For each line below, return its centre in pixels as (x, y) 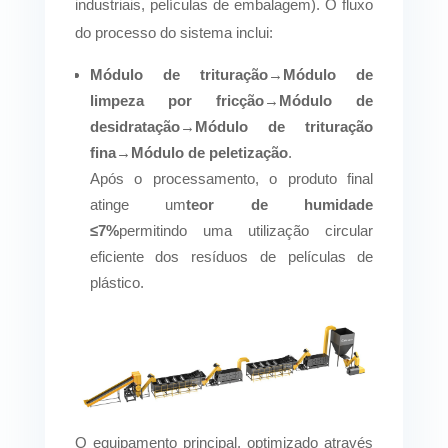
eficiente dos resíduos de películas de (231, 256)
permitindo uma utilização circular (246, 230)
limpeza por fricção (177, 100)
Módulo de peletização (209, 152)
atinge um (138, 204)
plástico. (116, 282)
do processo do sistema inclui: (173, 32)
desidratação (134, 126)
